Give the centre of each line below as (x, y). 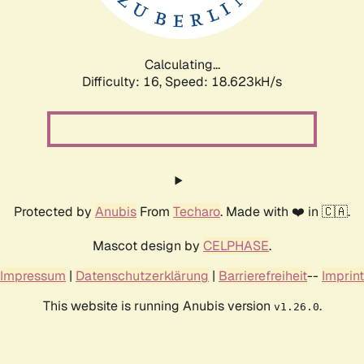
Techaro (197, 211)
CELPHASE (236, 245)
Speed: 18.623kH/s (223, 81)
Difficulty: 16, (123, 81)
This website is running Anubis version (158, 305)
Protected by (54, 211)
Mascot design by (148, 245)
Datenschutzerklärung (142, 275)
